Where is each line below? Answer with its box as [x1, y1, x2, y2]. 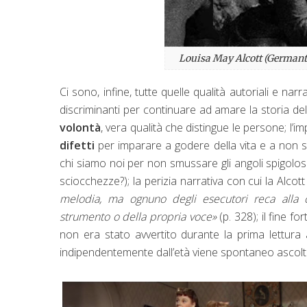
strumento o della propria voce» [60, 208, 217, 224]
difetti [60, 137, 95, 153]
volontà [60, 119, 101, 135]
